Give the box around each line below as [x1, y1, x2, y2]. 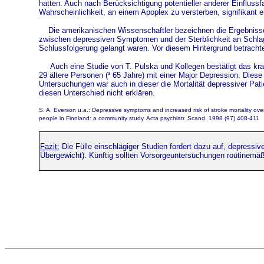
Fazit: [39, 142, 60, 151]
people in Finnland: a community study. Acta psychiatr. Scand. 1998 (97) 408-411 [38, 115, 259, 121]
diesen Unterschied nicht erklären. [38, 88, 155, 97]
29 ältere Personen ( [38, 71, 108, 80]
